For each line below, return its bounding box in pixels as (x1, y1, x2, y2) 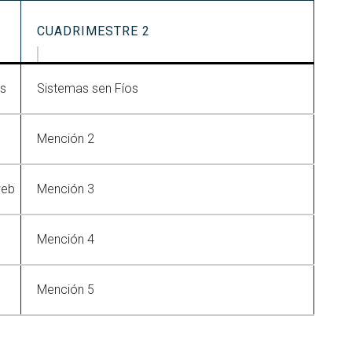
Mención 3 (37, 181, 94, 196)
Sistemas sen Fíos (37, 81, 138, 96)
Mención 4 (37, 232, 94, 247)
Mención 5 (37, 282, 94, 297)
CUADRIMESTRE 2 (37, 24, 150, 38)
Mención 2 (37, 131, 94, 146)
